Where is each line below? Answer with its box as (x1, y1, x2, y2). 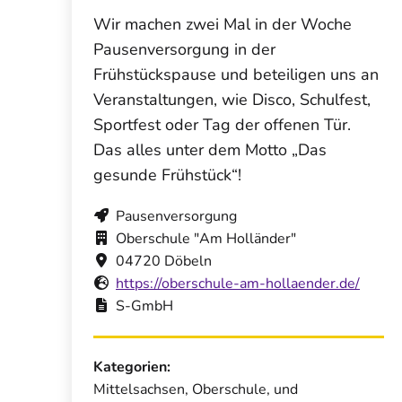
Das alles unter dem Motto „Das (93, 138, 327, 161)
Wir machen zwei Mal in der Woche (93, 13, 352, 35)
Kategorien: (93, 356, 170, 377)
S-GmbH (116, 295, 173, 316)
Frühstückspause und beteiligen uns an (93, 63, 379, 85)
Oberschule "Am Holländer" (116, 228, 296, 249)
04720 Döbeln (116, 250, 212, 271)
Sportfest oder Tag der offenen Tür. (93, 113, 351, 135)
